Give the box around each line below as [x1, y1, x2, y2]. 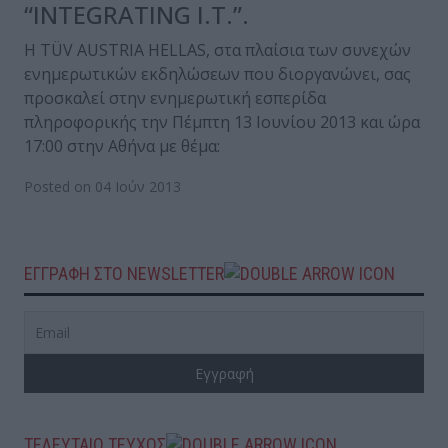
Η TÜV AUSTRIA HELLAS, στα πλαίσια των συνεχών [24, 38, 411, 61]
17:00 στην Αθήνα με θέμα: [24, 134, 220, 157]
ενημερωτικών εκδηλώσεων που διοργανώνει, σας [24, 62, 411, 85]
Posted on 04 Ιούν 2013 [24, 176, 181, 196]
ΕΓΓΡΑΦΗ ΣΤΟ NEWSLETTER [24, 262, 224, 284]
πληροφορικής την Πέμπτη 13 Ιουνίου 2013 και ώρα [24, 110, 420, 133]
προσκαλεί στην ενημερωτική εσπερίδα [24, 86, 326, 109]
